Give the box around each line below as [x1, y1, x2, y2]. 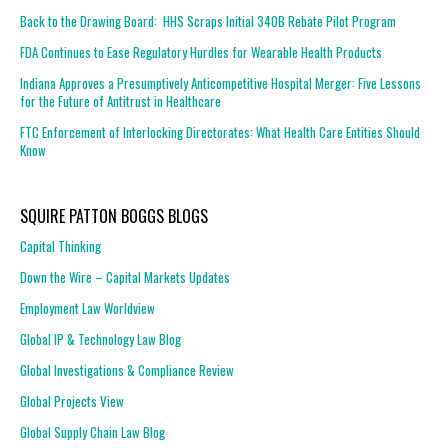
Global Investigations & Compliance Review [20, 360, 234, 380]
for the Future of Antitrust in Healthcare [20, 91, 221, 111]
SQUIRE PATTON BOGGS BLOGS [20, 204, 208, 228]
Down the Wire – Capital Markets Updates [20, 267, 230, 287]
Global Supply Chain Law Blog [20, 422, 165, 442]
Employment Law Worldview [20, 298, 155, 318]
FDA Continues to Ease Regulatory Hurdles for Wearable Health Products [20, 42, 382, 62]
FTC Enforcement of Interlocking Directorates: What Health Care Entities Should [20, 122, 420, 142]
